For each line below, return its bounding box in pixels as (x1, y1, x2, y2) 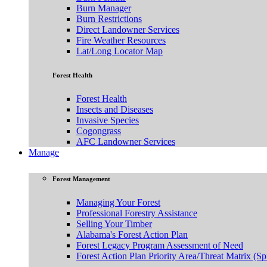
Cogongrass (76, 125, 121, 136)
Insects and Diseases (76, 104, 153, 114)
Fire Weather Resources (76, 35, 166, 45)
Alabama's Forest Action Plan (76, 229, 188, 240)
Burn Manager (76, 2, 131, 13)
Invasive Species (76, 114, 139, 125)
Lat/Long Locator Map (76, 45, 163, 56)
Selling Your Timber (76, 218, 152, 229)
